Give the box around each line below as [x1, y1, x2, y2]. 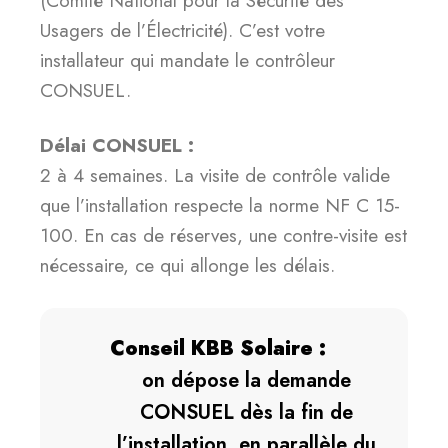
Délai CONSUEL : [40, 132, 194, 159]
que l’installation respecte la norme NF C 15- [40, 192, 400, 219]
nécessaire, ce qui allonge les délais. [40, 252, 335, 279]
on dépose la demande [142, 366, 351, 395]
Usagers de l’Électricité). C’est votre [40, 17, 325, 44]
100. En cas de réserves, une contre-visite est [40, 222, 407, 249]
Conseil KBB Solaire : [110, 334, 326, 363]
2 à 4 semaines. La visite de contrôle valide [40, 162, 390, 189]
